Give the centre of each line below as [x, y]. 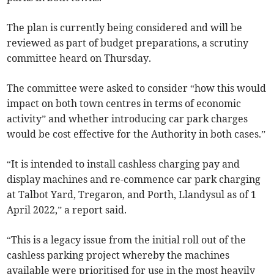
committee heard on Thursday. [79, 58]
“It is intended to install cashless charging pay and [124, 164]
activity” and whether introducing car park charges [128, 119]
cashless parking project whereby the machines [118, 255]
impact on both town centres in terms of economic [124, 104]
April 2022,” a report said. [67, 210]
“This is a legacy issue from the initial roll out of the [127, 240]
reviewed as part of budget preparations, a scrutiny [128, 43]
